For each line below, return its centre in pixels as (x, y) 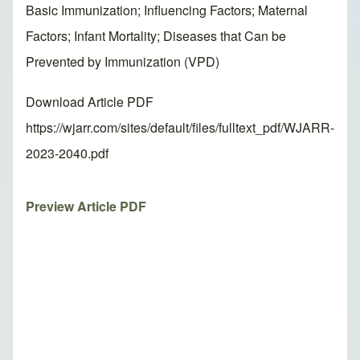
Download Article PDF (90, 102)
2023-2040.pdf (67, 153)
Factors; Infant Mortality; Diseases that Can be (156, 36)
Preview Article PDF (86, 207)
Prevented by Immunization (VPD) (123, 62)
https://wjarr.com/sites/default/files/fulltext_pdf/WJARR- (180, 128)
